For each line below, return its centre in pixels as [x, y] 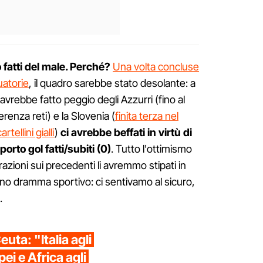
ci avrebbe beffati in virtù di [126, 133]
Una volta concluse [156, 67]
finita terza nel [147, 116]
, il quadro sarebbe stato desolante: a [112, 83]
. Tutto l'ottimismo [151, 149]
